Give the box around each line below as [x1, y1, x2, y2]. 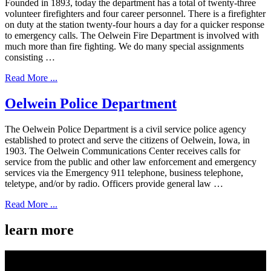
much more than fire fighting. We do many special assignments [5, 41, 244, 52]
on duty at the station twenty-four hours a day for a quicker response [5, 19, 264, 30]
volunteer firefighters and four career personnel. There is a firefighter [5, 8, 266, 19]
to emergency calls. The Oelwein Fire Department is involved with [5, 30, 259, 41]
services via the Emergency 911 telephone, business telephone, [5, 167, 243, 178]
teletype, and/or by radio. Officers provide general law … [5, 178, 223, 189]
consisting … [5, 52, 55, 63]
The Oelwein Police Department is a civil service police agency [5, 123, 246, 134]
